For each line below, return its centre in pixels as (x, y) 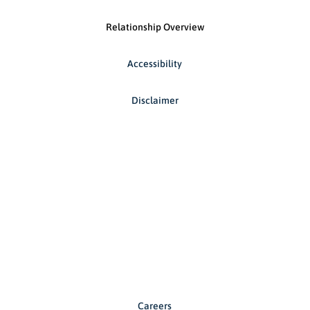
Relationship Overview (155, 27)
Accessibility (155, 64)
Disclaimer (155, 101)
